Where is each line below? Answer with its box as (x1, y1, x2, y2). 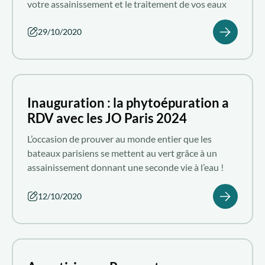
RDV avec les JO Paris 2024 (27, 109, 187, 126)
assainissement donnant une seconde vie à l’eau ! (27, 161, 224, 173)
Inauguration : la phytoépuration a (27, 94, 229, 111)
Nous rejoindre (12, 61, 73, 72)
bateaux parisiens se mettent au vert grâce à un (27, 147, 217, 159)
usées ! (27, 12, 55, 24)
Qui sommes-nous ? (12, 35, 92, 46)
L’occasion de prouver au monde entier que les (27, 132, 212, 144)
